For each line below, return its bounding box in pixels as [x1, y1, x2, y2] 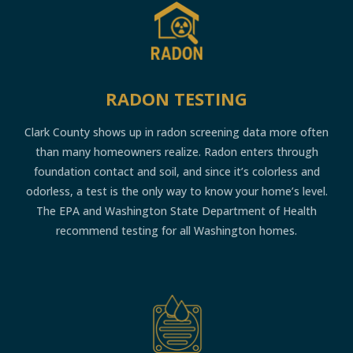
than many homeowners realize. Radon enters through [35, 143, 318, 159]
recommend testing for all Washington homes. [56, 222, 297, 238]
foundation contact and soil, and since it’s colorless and [33, 163, 320, 179]
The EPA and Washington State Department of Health [36, 203, 317, 218]
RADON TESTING [106, 87, 247, 110]
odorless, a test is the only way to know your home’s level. [25, 183, 328, 199]
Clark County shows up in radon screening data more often [24, 124, 329, 139]
